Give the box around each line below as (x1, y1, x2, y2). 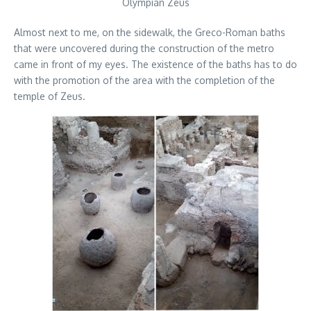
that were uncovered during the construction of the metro (14, 42, 274, 55)
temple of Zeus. (14, 90, 85, 103)
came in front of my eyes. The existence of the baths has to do (14, 58, 297, 71)
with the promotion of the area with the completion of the (14, 74, 275, 87)
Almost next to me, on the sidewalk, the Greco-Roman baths (14, 26, 285, 39)
